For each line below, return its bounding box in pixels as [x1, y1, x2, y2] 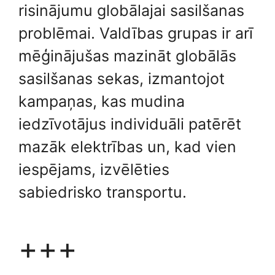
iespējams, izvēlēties [18, 160, 169, 179]
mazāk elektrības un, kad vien [18, 137, 236, 156]
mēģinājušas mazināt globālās [18, 46, 236, 65]
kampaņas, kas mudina [18, 91, 185, 110]
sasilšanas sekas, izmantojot [18, 69, 225, 88]
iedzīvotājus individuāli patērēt [18, 114, 241, 133]
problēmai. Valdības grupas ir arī [18, 23, 253, 42]
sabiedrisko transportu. [18, 182, 187, 201]
